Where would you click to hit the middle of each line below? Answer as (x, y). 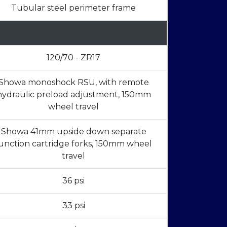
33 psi (73, 206)
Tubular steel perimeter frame (73, 8)
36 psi (73, 181)
